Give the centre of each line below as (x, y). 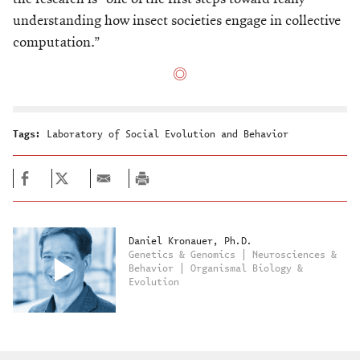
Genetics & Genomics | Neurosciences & (232, 255)
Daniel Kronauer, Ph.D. (190, 241)
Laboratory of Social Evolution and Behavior (168, 134)
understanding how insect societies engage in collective (177, 21)
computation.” (57, 43)
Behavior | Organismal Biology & (215, 268)
